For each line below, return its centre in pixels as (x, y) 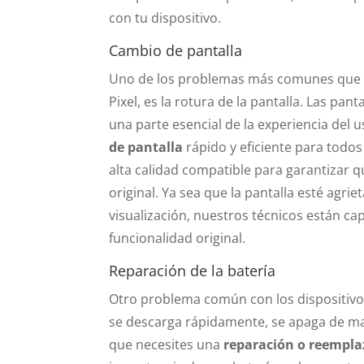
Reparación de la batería (193, 270)
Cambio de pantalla (176, 50)
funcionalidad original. (178, 238)
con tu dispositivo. (165, 17)
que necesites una (167, 344)
